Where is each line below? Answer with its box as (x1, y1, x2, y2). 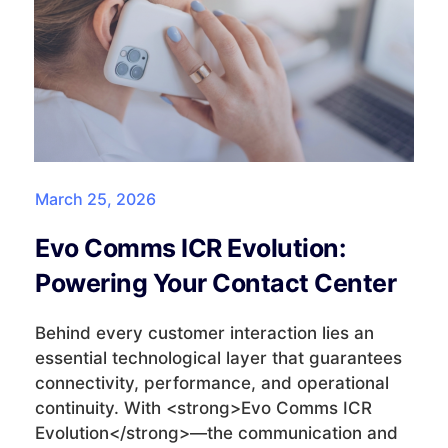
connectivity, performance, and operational (35, 372, 389, 393)
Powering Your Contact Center (35, 267, 396, 298)
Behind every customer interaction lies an (35, 322, 374, 343)
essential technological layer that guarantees (35, 347, 402, 368)
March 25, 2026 (35, 188, 156, 209)
